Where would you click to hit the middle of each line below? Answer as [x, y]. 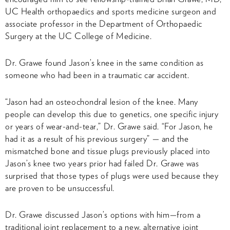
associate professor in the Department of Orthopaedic [104, 23]
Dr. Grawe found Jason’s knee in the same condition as [104, 62]
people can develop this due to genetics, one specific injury [112, 114]
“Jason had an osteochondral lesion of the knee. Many [102, 101]
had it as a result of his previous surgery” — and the [97, 138]
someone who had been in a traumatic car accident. [97, 75]
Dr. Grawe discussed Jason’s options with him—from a [103, 214]
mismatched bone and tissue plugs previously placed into [108, 151]
